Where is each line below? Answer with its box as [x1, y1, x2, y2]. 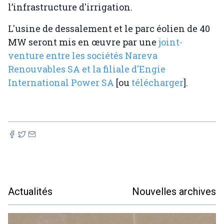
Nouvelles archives [132, 185, 216, 198]
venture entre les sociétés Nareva [8, 49, 157, 62]
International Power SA [8, 76, 114, 89]
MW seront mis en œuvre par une [8, 36, 158, 48]
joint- [158, 36, 182, 48]
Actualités [8, 185, 52, 198]
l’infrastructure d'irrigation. [8, 1, 132, 13]
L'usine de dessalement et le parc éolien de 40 [8, 22, 210, 35]
